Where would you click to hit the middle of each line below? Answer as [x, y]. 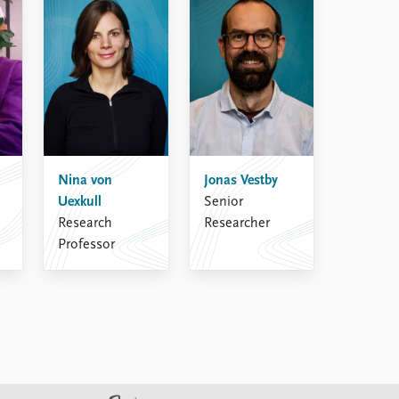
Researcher [236, 224]
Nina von [85, 181]
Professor [87, 245]
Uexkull [80, 203]
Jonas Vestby [240, 181]
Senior [223, 203]
